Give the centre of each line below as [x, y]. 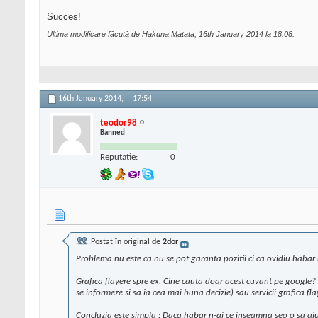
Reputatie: [119, 157]
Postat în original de [126, 242]
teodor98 [119, 123]
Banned [113, 133]
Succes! [64, 17]
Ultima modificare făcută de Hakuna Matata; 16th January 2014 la [160, 34]
